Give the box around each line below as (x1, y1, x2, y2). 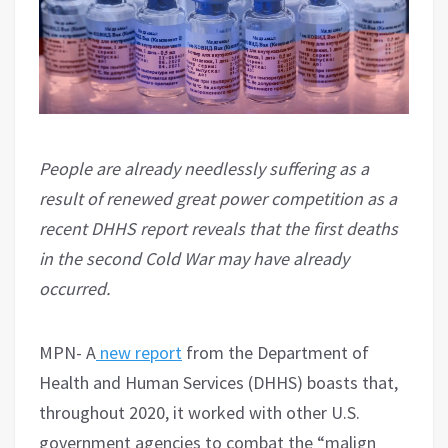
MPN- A (39, 340, 96, 364)
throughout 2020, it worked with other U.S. (39, 400, 360, 424)
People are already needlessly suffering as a (39, 156, 369, 180)
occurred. (39, 276, 110, 300)
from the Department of (182, 340, 369, 364)
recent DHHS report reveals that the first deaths (39, 216, 398, 240)
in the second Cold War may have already (39, 246, 349, 270)
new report (96, 340, 182, 364)
